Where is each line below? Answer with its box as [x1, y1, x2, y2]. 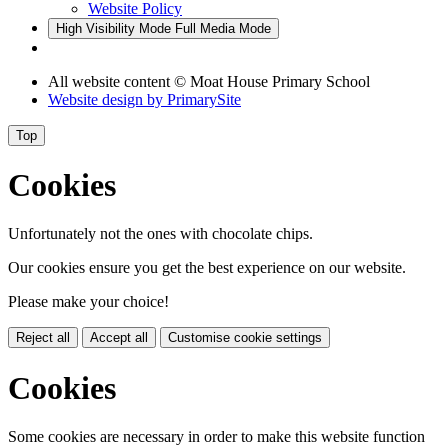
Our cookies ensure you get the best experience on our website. [8, 259, 406, 277]
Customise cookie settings [168, 330, 322, 346]
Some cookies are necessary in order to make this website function [8, 428, 425, 446]
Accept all [90, 330, 148, 346]
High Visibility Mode [56, 20, 171, 36]
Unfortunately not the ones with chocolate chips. [8, 225, 313, 243]
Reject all [16, 330, 70, 346]
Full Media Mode [175, 20, 271, 36]
